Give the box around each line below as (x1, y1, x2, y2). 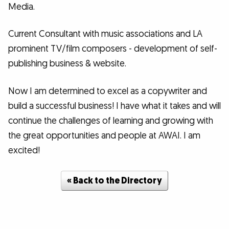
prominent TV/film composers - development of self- (8, 43, 217, 55)
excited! (8, 145, 40, 157)
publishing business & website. (8, 58, 126, 70)
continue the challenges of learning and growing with (8, 115, 213, 127)
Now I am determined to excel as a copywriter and (8, 85, 207, 98)
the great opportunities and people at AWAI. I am (8, 130, 200, 142)
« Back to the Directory (67, 175, 162, 187)
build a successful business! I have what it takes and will (8, 100, 221, 112)
